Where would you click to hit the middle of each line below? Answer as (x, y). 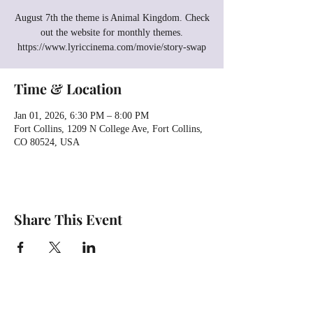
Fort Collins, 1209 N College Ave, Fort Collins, (108, 129)
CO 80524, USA (47, 142)
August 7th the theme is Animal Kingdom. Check (112, 18)
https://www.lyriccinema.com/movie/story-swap (112, 47)
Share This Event (68, 219)
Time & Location (68, 88)
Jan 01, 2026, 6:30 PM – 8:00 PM (81, 116)
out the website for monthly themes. (112, 32)
